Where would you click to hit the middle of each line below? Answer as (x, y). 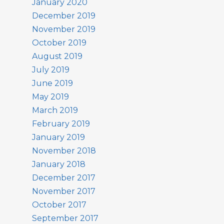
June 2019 (52, 83)
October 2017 (59, 205)
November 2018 (64, 151)
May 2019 (50, 97)
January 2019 (58, 137)
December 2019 (64, 16)
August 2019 (57, 56)
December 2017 (64, 178)
